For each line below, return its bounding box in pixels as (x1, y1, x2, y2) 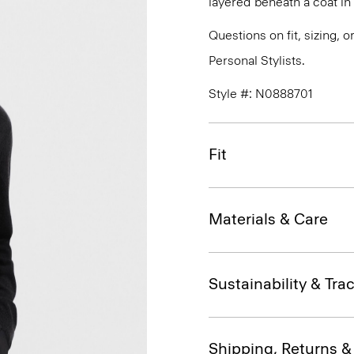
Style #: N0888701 (209, 86, 313, 101)
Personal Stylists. (209, 53, 305, 68)
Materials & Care (209, 209, 328, 228)
